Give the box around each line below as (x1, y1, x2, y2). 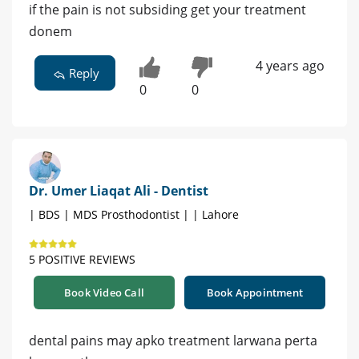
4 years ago (255, 56, 325, 75)
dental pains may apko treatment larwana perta (29, 332, 317, 350)
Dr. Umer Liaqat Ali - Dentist (29, 182, 208, 200)
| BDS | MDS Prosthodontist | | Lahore (29, 207, 239, 223)
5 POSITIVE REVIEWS (29, 252, 135, 268)
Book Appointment (206, 285, 304, 301)
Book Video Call (64, 285, 144, 301)
